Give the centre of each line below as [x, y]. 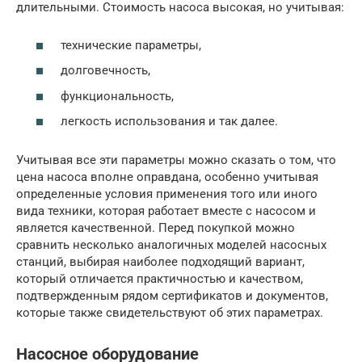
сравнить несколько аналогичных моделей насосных [171, 245]
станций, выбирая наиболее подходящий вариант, [160, 262]
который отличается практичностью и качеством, [160, 279]
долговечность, [105, 71]
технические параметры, [131, 45]
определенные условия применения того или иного [167, 194]
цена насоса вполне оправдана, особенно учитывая [167, 177]
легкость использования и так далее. [169, 122]
